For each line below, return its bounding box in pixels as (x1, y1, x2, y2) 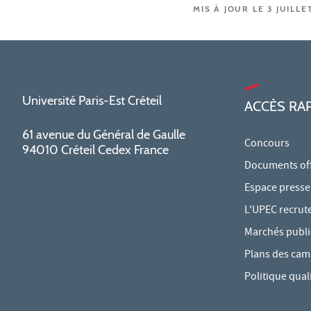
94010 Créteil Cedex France (22, 142, 169, 158)
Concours (244, 135, 289, 153)
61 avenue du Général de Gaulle (22, 126, 185, 142)
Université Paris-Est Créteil (22, 92, 162, 108)
